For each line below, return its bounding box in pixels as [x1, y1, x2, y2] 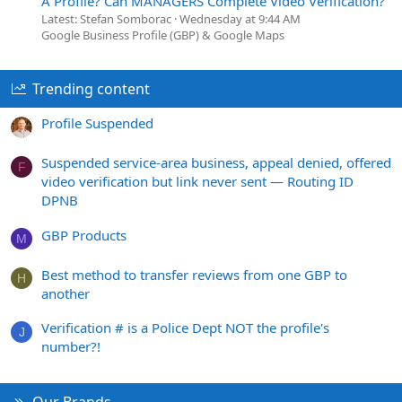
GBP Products [41, 225, 127, 244]
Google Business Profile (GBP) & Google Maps [41, 26, 284, 43]
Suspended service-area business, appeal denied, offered [41, 153, 391, 172]
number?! [41, 336, 100, 355]
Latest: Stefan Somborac [41, 10, 171, 27]
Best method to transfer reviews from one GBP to [41, 265, 347, 284]
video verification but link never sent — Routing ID [41, 172, 354, 191]
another [41, 284, 90, 302]
